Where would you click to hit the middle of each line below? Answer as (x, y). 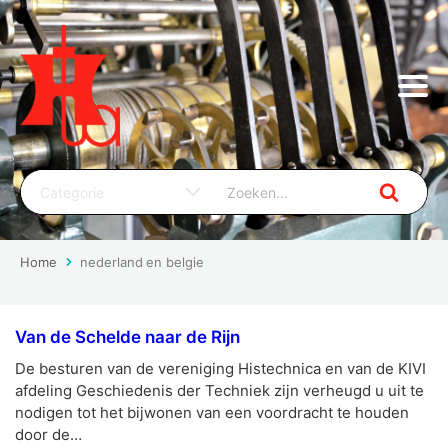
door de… (48, 435)
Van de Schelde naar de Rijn (127, 337)
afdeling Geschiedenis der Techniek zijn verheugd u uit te (219, 391)
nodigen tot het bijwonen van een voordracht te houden (212, 413)
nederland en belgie (142, 262)
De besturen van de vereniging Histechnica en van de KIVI (220, 369)
